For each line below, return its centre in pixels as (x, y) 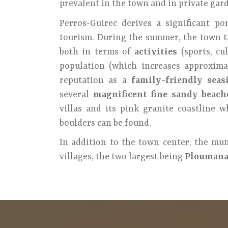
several (76, 94)
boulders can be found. (105, 123)
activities (156, 52)
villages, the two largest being (122, 157)
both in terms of (97, 52)
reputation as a (95, 80)
